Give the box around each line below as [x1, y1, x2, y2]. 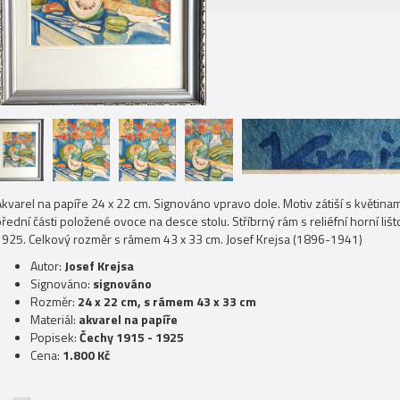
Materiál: [30, 310, 79, 329]
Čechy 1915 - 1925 [79, 328, 184, 346]
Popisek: [30, 328, 79, 346]
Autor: [30, 256, 64, 275]
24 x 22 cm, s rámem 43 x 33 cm [78, 292, 256, 311]
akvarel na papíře [79, 310, 178, 329]
